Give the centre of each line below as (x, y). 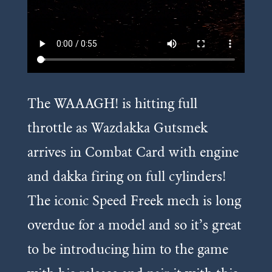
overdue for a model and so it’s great (134, 224)
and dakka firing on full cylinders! (126, 176)
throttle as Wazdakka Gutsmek (117, 127)
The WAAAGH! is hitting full (112, 103)
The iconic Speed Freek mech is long (134, 200)
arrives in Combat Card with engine (133, 151)
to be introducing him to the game (127, 249)
